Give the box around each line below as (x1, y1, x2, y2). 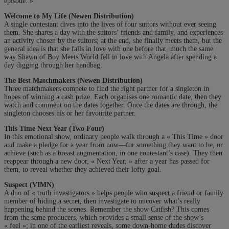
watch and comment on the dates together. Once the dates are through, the (4, 101, 217, 109)
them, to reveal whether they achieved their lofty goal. (4, 165, 162, 173)
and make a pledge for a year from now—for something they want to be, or (4, 141, 223, 149)
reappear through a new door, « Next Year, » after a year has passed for (4, 157, 210, 165)
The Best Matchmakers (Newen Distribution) (4, 76, 143, 84)
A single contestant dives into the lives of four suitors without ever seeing (4, 20, 216, 28)
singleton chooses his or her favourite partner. (4, 109, 136, 117)
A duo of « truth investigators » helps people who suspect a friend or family (4, 189, 223, 197)
